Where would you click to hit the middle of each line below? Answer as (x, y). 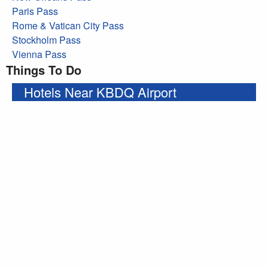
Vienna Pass (39, 54)
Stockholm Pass (46, 39)
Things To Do (44, 69)
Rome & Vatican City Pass (68, 25)
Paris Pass (35, 11)
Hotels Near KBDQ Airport (100, 92)
